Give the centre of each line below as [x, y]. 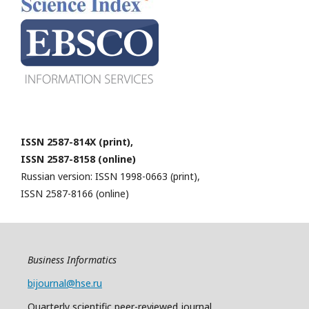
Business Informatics [72, 260]
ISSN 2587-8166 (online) [75, 193]
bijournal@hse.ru [65, 283]
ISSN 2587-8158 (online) [78, 159]
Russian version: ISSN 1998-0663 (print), [110, 176]
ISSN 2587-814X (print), [77, 142]
